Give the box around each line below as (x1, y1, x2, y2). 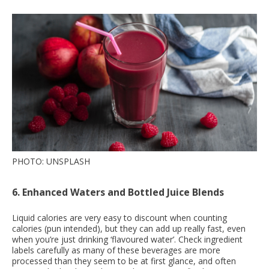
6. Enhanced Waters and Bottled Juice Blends (12, 186, 224, 199)
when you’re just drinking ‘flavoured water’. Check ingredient (12, 234, 243, 246)
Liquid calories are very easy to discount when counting (12, 212, 227, 224)
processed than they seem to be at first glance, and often (12, 255, 236, 267)
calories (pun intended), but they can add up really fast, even (12, 223, 246, 235)
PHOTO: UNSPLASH (12, 156, 90, 168)
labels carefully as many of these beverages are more (12, 244, 220, 256)
